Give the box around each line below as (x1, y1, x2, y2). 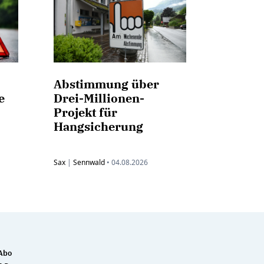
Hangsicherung (54, 118, 143, 135)
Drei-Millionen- (54, 90, 144, 107)
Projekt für (54, 104, 117, 121)
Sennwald (73, 157, 105, 168)
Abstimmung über (54, 76, 159, 93)
